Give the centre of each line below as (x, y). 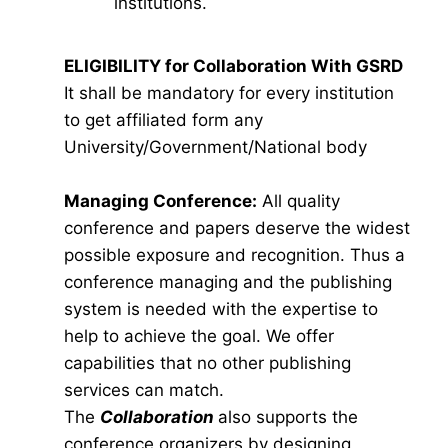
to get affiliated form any (163, 120)
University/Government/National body (215, 147)
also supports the (288, 417)
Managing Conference (158, 201)
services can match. (144, 390)
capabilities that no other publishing (207, 363)
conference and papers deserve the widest (237, 228)
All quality (298, 201)
